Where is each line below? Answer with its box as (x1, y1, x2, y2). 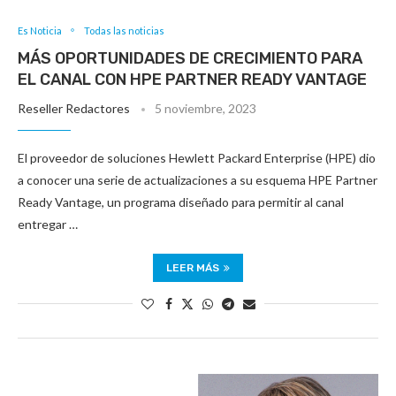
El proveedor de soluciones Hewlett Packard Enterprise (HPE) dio (18, 149, 376, 165)
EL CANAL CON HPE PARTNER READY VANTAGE (18, 69, 367, 89)
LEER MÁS (166, 261, 219, 274)
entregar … (18, 216, 78, 232)
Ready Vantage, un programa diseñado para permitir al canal (18, 194, 344, 209)
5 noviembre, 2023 (155, 100, 256, 116)
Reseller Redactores (18, 100, 130, 116)
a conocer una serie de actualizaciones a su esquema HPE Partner (18, 171, 377, 187)
